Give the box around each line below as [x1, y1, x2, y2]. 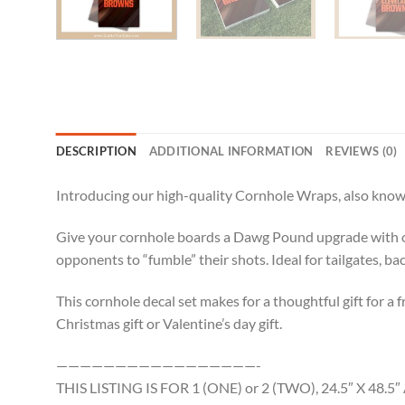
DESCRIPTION [56, 144, 137, 159]
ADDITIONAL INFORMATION [148, 144, 314, 159]
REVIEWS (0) [325, 144, 398, 159]
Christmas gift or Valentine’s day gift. [56, 314, 282, 332]
